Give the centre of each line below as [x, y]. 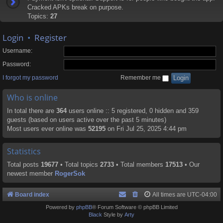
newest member [31, 174]
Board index [32, 195]
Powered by [61, 207]
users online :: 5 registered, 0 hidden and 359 [133, 111]
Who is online [32, 98]
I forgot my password [30, 78]
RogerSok [70, 174]
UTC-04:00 [202, 195]
